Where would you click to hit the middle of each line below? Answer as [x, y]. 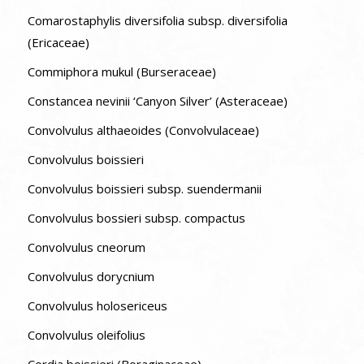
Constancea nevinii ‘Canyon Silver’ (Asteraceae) [157, 100]
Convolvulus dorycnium [91, 276]
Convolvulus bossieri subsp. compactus [214, 217]
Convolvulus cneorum [86, 247]
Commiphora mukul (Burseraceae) [121, 71]
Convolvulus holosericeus [97, 305]
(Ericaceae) [58, 42]
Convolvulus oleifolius [86, 334]
